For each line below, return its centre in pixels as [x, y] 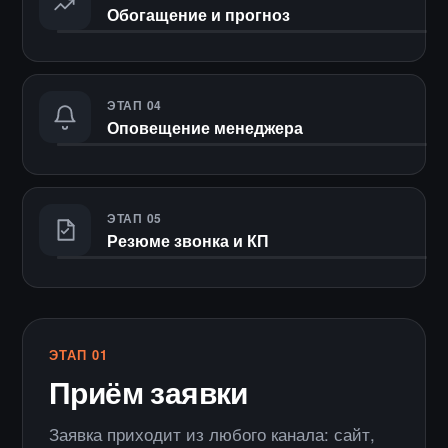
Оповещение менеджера [205, 128]
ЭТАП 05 [135, 218]
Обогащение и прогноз [198, 15]
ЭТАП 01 [79, 354]
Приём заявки [148, 391]
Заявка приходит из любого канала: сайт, [212, 433]
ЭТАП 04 [135, 105]
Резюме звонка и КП [188, 241]
